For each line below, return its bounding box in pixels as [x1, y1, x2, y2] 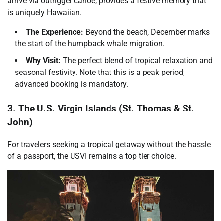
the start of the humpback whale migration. [15, 38, 165, 48]
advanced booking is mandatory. [15, 79, 128, 89]
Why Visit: [26, 55, 61, 65]
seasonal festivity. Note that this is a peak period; [15, 67, 184, 77]
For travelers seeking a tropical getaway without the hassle [7, 140, 211, 149]
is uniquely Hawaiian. [7, 7, 82, 17]
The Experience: [26, 27, 83, 37]
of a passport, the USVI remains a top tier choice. [7, 151, 176, 161]
